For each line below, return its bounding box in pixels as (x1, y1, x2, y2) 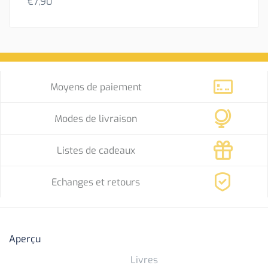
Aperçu (9, 233, 41, 246)
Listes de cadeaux (56, 144, 135, 157)
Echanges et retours (51, 175, 141, 188)
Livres (130, 254, 158, 267)
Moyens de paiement (50, 80, 142, 93)
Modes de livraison (54, 112, 138, 125)
